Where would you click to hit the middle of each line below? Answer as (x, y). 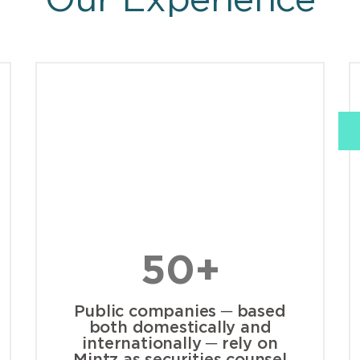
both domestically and (180, 328)
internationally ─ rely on (180, 344)
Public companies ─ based (180, 312)
